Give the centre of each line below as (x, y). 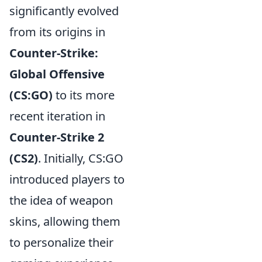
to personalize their (61, 242)
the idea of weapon (61, 200)
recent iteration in (57, 116)
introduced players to (67, 179)
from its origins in (57, 32)
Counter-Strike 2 (57, 137)
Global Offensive (57, 74)
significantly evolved (64, 11)
